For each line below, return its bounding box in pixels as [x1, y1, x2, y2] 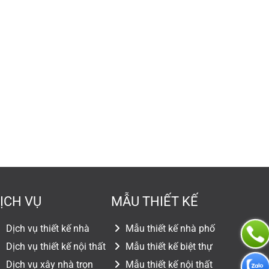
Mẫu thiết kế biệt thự [122, 241, 213, 252]
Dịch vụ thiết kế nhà [4, 223, 90, 234]
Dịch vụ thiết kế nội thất [4, 241, 106, 252]
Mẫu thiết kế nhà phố [122, 223, 215, 234]
